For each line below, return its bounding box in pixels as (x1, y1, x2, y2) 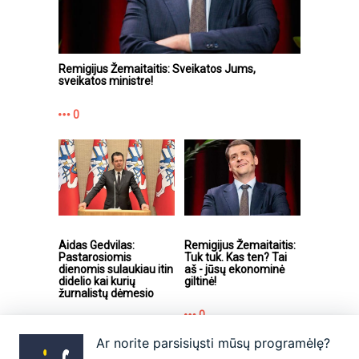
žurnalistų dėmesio (58, 286, 154, 300)
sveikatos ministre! (58, 74, 153, 87)
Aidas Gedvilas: (58, 238, 135, 252)
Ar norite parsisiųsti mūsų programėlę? (96, 335, 330, 351)
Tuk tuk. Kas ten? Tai (184, 250, 287, 264)
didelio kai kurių (58, 274, 135, 288)
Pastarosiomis (58, 250, 131, 264)
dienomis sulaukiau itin (58, 262, 173, 276)
